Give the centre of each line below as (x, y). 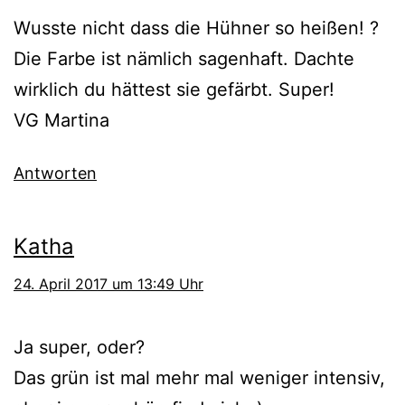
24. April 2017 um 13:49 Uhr (108, 284)
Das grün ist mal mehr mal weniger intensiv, (199, 378)
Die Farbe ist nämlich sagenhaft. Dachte (184, 59)
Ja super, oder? (79, 348)
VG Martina (61, 121)
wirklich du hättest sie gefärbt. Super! (174, 90)
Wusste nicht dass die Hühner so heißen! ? (196, 28)
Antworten (55, 174)
